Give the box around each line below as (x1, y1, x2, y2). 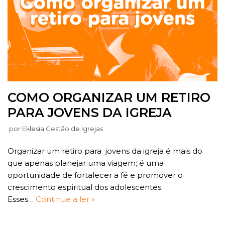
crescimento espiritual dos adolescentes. (8, 182, 163, 192)
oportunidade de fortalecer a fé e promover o (8, 170, 183, 180)
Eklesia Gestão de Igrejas (22, 125, 103, 133)
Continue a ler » (36, 194, 95, 204)
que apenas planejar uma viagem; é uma (8, 158, 164, 168)
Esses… (8, 194, 36, 204)
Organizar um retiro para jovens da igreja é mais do (8, 146, 202, 156)
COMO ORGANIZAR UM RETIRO (8, 89, 210, 105)
